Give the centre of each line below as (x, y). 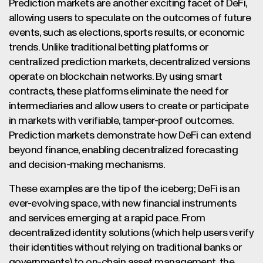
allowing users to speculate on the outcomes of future (130, 18)
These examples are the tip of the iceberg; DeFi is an (124, 189)
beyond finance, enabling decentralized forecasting (123, 150)
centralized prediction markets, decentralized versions (129, 62)
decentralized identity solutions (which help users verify (131, 233)
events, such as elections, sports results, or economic (127, 33)
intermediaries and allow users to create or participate (129, 106)
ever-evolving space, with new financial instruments (123, 204)
